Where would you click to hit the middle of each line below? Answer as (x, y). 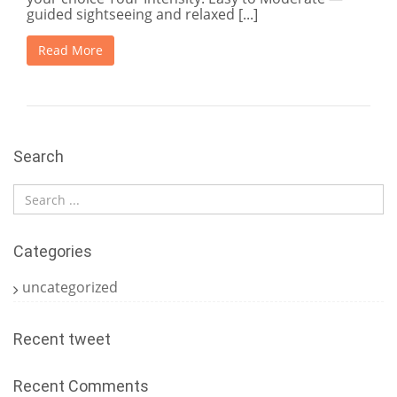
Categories (53, 251)
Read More (70, 50)
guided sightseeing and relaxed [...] (142, 14)
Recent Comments (81, 386)
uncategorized (70, 287)
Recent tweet (62, 339)
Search (39, 156)
